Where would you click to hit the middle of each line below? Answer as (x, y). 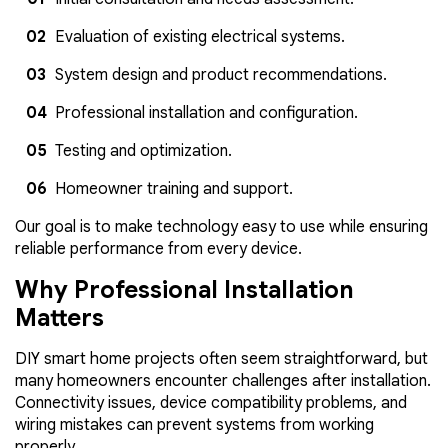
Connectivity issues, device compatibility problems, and (211, 402)
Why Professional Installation (184, 289)
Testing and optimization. (143, 150)
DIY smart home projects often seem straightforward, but (221, 358)
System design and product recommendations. (221, 74)
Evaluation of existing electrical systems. (200, 36)
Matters (59, 317)
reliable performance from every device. (158, 248)
